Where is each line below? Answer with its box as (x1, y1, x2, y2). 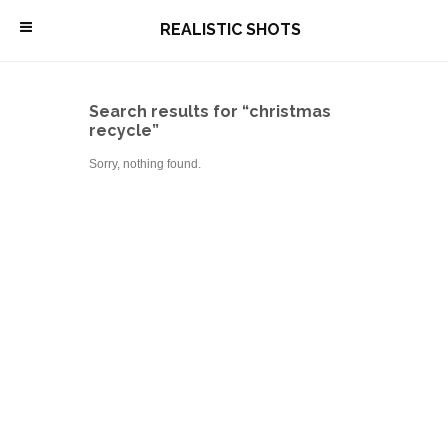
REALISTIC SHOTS (159, 20, 301, 39)
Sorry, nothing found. (89, 157, 201, 171)
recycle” (89, 121, 159, 140)
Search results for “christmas (89, 102, 331, 121)
